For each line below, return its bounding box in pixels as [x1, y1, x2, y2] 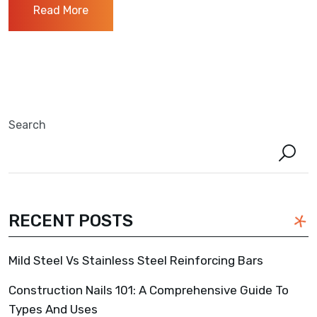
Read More [33, 3, 88, 17]
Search [8, 117, 46, 132]
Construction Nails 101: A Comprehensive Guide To [8, 282, 289, 297]
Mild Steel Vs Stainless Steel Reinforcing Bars [8, 253, 263, 267]
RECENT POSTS [8, 210, 133, 231]
